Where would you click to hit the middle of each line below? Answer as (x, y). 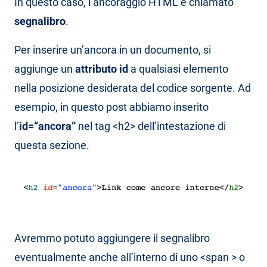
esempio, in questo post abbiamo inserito (111, 107)
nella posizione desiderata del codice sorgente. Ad (133, 88)
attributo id (102, 69)
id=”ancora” (47, 126)
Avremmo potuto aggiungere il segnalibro (112, 238)
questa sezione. (52, 145)
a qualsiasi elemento (178, 69)
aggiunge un (45, 69)
